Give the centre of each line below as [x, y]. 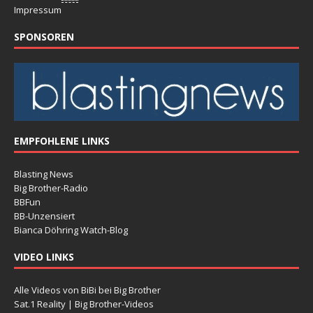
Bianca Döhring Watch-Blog [71, 230]
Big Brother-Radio [51, 188]
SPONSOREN [44, 37]
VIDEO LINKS [44, 256]
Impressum [38, 10]
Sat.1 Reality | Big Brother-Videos [84, 304]
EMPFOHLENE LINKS [62, 140]
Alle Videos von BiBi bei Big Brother [87, 290]
